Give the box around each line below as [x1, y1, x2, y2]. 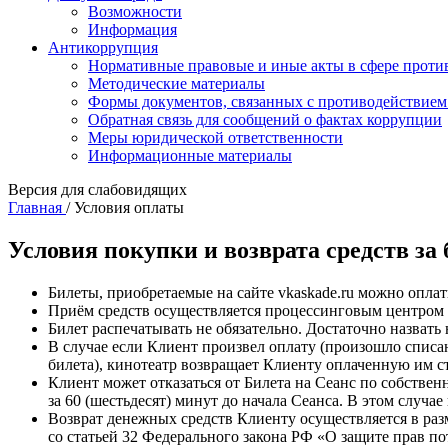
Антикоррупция [48, 39, 158, 56]
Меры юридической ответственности [88, 129, 343, 146]
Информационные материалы [88, 147, 292, 164]
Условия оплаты [74, 199, 184, 216]
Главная [8, 199, 62, 216]
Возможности [88, 3, 182, 20]
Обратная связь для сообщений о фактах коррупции [88, 111, 442, 128]
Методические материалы [88, 75, 265, 92]
